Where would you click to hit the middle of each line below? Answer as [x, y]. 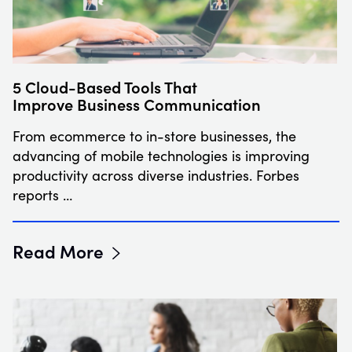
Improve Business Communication [137, 104]
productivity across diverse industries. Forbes [156, 176]
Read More [58, 251]
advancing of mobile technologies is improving [161, 156]
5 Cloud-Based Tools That [105, 87]
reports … [42, 195]
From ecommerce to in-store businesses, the [154, 136]
